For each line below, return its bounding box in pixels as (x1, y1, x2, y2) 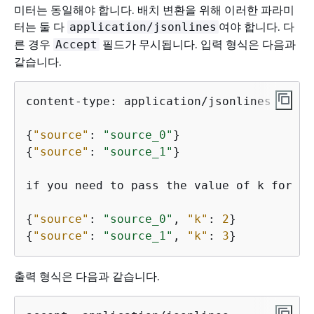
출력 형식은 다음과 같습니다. (14, 268, 160, 283)
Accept (55, 37, 97, 51)
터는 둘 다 (14, 19, 67, 34)
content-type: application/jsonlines (26, 94, 271, 108)
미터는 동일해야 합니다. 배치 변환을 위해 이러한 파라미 (14, 2, 294, 17)
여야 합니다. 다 (219, 19, 294, 34)
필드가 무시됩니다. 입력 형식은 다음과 (100, 36, 296, 51)
